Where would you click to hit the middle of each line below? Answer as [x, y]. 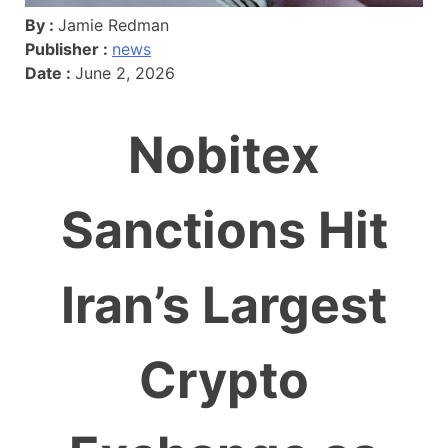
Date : [50, 72]
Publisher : [68, 48]
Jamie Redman [113, 24]
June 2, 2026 [125, 72]
